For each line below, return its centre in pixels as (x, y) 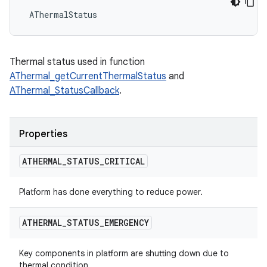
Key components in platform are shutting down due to (124, 253)
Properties (43, 134)
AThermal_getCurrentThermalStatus (88, 76)
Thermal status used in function (77, 62)
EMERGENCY (127, 223)
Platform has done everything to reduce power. (111, 192)
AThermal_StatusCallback (64, 91)
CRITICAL (125, 161)
